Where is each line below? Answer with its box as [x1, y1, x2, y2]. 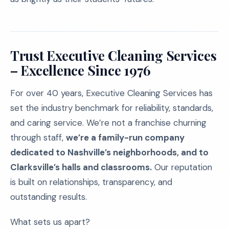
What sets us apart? [10, 216, 90, 227]
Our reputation [152, 162, 212, 173]
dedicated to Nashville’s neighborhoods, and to [10, 147, 209, 158]
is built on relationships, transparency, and [10, 176, 172, 188]
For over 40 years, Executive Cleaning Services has [10, 87, 213, 99]
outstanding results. [10, 191, 87, 202]
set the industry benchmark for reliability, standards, [10, 102, 213, 113]
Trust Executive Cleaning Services [10, 47, 217, 64]
